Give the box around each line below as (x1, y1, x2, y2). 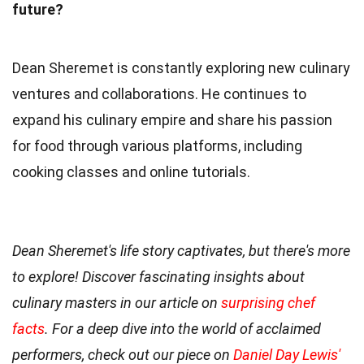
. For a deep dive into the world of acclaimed (45, 319, 321, 337)
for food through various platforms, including (12, 136, 302, 154)
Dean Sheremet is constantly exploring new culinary (12, 58, 350, 76)
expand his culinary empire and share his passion (12, 110, 332, 128)
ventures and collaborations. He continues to (12, 84, 306, 102)
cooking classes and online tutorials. (12, 162, 250, 180)
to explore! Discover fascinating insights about (12, 267, 305, 285)
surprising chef (221, 293, 315, 311)
